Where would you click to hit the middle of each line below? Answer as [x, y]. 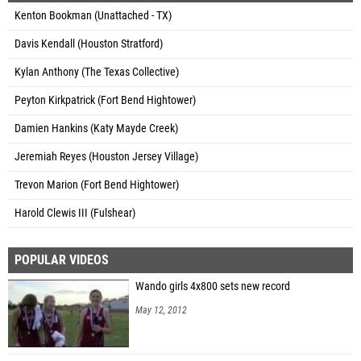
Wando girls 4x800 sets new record [213, 286]
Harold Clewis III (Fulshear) [75, 213]
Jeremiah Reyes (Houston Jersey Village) [106, 156]
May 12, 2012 [161, 310]
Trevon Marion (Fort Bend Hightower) [97, 185]
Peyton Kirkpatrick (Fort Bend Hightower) [105, 100]
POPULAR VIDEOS [62, 259]
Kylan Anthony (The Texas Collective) [97, 72]
